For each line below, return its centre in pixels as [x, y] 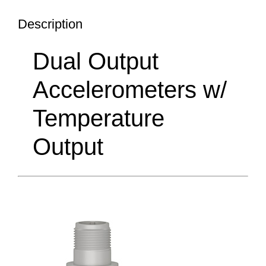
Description [50, 24]
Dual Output [96, 61]
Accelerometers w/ [130, 90]
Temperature [99, 118]
